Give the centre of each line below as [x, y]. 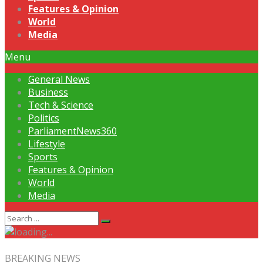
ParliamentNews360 [73, 131]
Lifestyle [47, 144]
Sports [43, 157]
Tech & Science [61, 105]
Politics [44, 118]
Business [48, 92]
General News [59, 79]
